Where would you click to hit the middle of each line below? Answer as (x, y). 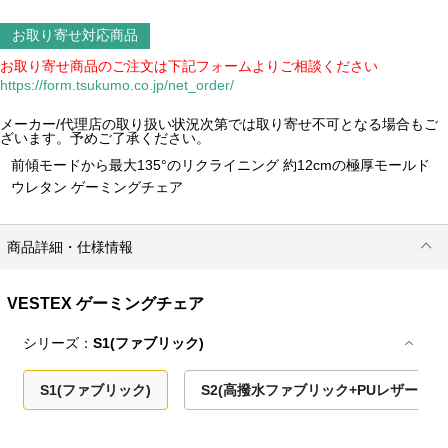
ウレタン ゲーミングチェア (97, 186)
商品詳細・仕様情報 (70, 247)
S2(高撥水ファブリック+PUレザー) (312, 390)
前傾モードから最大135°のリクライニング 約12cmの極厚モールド (221, 164)
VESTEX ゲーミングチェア (106, 304)
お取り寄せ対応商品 (75, 35)
